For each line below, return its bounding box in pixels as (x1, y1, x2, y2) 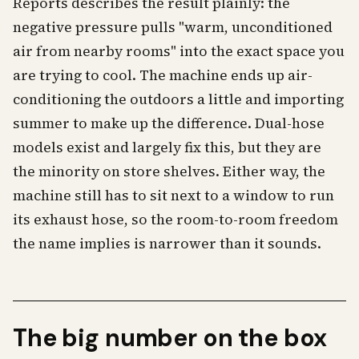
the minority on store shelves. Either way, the (13, 162, 325, 181)
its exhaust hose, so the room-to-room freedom (13, 210, 338, 229)
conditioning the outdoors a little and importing (13, 90, 344, 109)
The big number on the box (13, 322, 328, 353)
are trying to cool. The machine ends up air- (13, 66, 313, 85)
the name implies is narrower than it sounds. (13, 234, 321, 253)
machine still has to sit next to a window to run (13, 186, 334, 205)
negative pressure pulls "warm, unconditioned (13, 18, 333, 37)
